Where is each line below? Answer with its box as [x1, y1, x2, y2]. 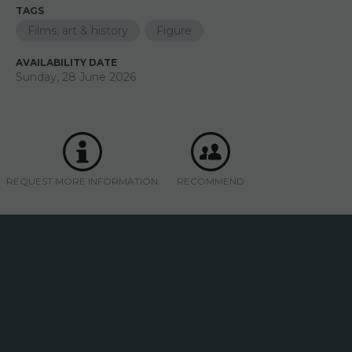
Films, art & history [27, 24, 128, 38]
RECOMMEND [177, 175, 244, 187]
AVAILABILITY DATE [16, 57, 117, 68]
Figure [156, 24, 192, 38]
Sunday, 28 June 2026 [16, 70, 136, 84]
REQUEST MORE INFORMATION [6, 175, 158, 187]
